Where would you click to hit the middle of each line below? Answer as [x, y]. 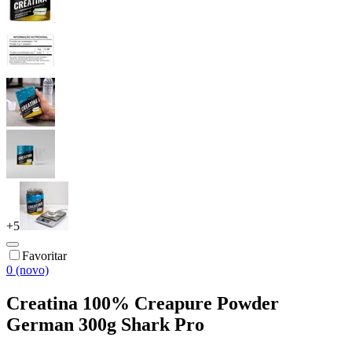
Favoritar [44, 255]
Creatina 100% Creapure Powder [143, 303]
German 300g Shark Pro [105, 324]
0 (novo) [27, 269]
